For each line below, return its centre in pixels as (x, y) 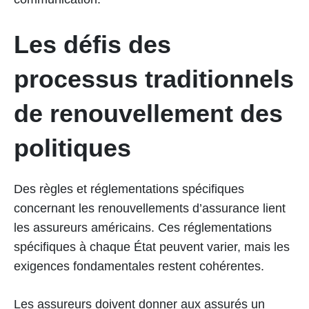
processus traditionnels (154, 79)
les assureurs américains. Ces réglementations (143, 227)
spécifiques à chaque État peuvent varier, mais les (152, 247)
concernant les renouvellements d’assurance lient (150, 208)
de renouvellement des (148, 113)
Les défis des (92, 44)
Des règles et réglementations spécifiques (129, 189)
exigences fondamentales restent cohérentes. (139, 266)
